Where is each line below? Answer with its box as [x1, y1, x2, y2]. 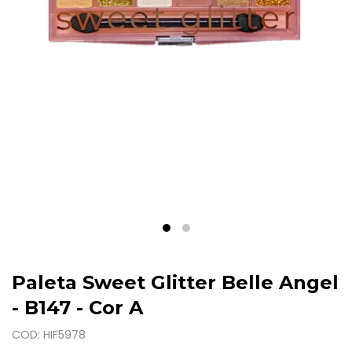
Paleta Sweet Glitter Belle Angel [12, 271, 339, 295]
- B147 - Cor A [12, 296, 143, 320]
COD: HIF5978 [12, 327, 86, 343]
